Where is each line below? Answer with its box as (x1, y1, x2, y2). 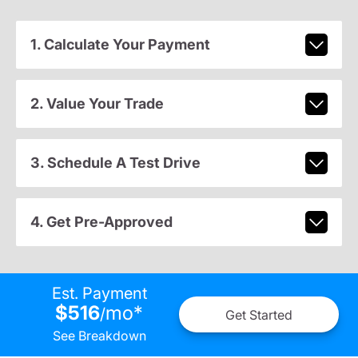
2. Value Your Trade (30, 95, 164, 113)
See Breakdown (52, 328, 146, 344)
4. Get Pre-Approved (30, 213, 173, 231)
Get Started (225, 306, 292, 323)
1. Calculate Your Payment (30, 36, 210, 54)
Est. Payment (51, 284, 147, 304)
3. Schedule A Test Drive (30, 154, 201, 172)
